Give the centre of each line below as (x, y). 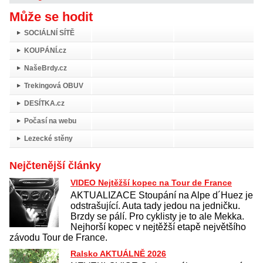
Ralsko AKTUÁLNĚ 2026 (118, 253)
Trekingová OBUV (54, 85)
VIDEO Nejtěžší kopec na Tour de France (151, 182)
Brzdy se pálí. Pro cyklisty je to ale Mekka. (157, 216)
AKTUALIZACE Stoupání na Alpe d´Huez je (162, 195)
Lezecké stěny (48, 138)
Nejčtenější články (55, 165)
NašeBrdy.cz (45, 68)
